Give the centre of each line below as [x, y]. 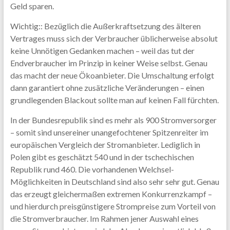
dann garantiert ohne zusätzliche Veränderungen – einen [107, 88]
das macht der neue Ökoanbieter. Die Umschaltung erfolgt [112, 75]
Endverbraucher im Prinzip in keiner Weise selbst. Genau [109, 63]
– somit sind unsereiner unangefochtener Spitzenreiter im [109, 132]
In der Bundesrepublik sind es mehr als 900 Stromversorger [113, 120]
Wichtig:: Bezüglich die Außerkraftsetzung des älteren [105, 26]
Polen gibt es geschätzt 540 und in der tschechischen [102, 157]
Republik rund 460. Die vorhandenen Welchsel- [92, 169]
